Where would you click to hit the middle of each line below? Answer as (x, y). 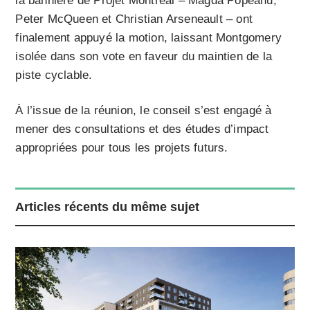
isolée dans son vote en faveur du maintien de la (144, 57)
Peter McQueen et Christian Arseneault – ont (134, 19)
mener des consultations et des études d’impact (142, 129)
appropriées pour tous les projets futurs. (122, 148)
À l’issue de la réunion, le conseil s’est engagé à (144, 111)
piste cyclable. (54, 75)
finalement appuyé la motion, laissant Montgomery (149, 38)
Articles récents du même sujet (108, 207)
